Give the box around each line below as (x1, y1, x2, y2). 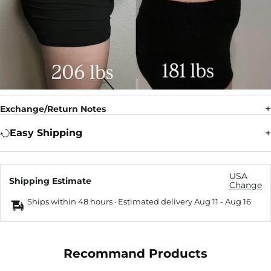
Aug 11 (194, 197, 218, 207)
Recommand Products (64, 246, 207, 261)
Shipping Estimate (9, 175, 91, 186)
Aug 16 (225, 197, 251, 207)
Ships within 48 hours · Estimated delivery (27, 197, 194, 207)
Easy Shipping (10, 127, 82, 139)
